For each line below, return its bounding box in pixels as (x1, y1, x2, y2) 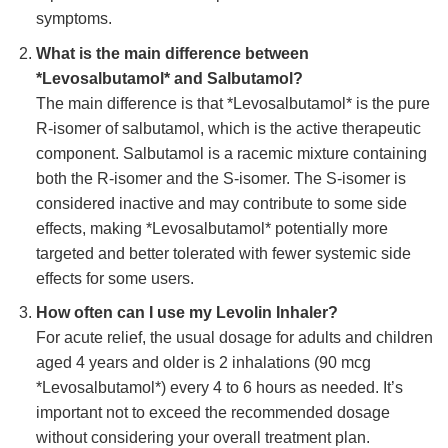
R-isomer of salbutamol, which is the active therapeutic (35, 119, 421, 137)
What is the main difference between (35, 44, 309, 62)
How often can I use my (35, 304, 216, 322)
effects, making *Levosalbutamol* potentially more (35, 219, 388, 237)
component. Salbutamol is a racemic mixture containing (35, 144, 427, 162)
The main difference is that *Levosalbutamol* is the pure (35, 94, 430, 112)
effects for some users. (35, 269, 194, 287)
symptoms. (35, 10, 112, 28)
